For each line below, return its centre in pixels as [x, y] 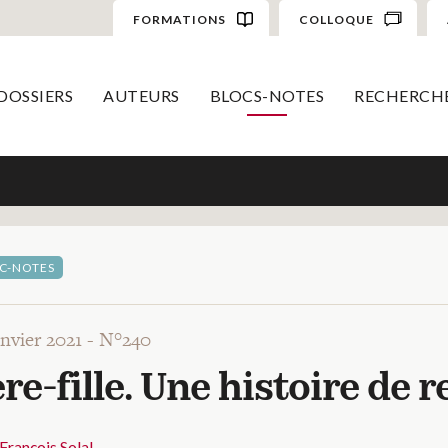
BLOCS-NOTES [266, 95]
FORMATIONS [179, 19]
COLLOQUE [336, 19]
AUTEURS [141, 95]
